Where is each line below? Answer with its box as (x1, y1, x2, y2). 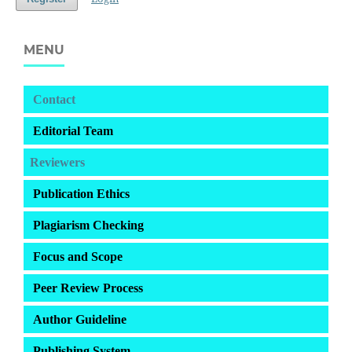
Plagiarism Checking (33, 218, 144, 232)
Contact (33, 93, 75, 106)
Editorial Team (33, 124, 113, 137)
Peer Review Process (33, 281, 143, 295)
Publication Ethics (33, 187, 130, 200)
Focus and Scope (33, 250, 123, 263)
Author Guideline (33, 313, 126, 326)
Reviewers (30, 156, 85, 169)
